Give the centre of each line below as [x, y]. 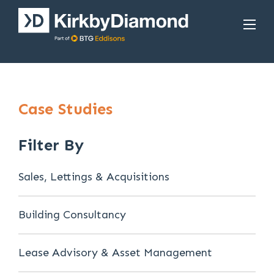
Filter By [51, 145]
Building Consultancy [72, 215]
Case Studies [65, 109]
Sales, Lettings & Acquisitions [94, 177]
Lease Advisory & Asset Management [115, 253]
